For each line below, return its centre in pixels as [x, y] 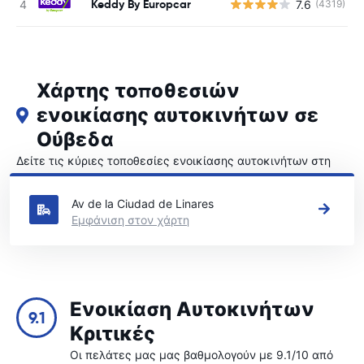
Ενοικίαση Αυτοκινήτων [192, 310]
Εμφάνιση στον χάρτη [130, 220]
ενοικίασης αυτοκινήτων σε [178, 115]
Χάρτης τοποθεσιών [139, 91]
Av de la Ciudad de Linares [143, 204]
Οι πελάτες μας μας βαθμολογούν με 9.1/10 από [201, 355]
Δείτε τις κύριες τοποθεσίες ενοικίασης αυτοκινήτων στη [173, 160]
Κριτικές [113, 334]
